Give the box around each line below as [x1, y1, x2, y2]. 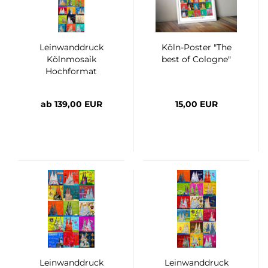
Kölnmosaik [46, 53, 96, 65]
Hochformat [45, 65, 97, 77]
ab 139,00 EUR [40, 98, 102, 109]
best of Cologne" [162, 53, 231, 65]
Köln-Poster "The [161, 41, 232, 53]
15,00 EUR [175, 98, 218, 109]
